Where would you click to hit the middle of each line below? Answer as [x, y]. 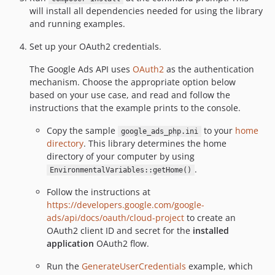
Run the [64, 266]
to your [218, 130]
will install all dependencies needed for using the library [146, 11]
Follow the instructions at [99, 192]
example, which [219, 266]
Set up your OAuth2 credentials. [95, 46]
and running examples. [77, 24]
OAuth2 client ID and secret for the [120, 230]
